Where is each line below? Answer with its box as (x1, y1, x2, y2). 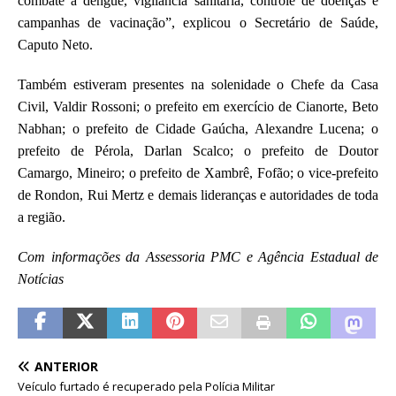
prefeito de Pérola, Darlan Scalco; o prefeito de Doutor (18, 142, 378, 158)
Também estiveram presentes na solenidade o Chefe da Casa (18, 76, 378, 92)
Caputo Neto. (18, 36, 93, 52)
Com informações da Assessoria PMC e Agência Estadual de (18, 248, 378, 264)
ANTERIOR (34, 357, 98, 375)
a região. (18, 209, 65, 225)
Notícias (18, 270, 64, 286)
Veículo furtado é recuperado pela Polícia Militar (18, 377, 275, 394)
